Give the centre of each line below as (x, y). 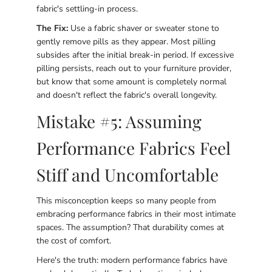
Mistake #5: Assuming (119, 121)
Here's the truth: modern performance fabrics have (132, 260)
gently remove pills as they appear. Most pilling (126, 42)
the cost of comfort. (74, 241)
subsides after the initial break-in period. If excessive (135, 55)
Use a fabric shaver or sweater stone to (144, 28)
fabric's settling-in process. (87, 9)
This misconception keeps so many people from (126, 201)
